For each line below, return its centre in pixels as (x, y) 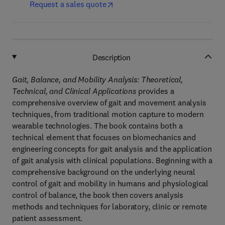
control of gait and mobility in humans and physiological (110, 183)
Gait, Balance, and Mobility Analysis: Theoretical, (97, 79)
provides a (155, 91)
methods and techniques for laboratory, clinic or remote (110, 206)
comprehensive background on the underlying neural (104, 172)
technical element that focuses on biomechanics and (104, 137)
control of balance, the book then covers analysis (98, 195)
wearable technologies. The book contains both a (97, 126)
